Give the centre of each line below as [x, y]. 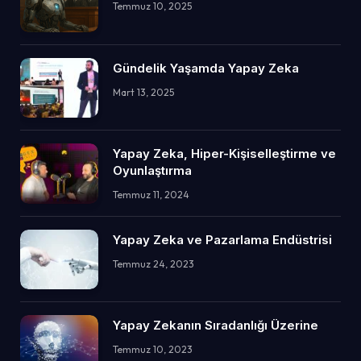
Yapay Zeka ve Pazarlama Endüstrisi [222, 239]
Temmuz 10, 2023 [153, 350]
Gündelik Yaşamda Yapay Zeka [206, 68]
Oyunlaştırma [152, 171]
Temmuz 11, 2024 [151, 195]
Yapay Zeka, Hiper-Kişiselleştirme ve [224, 154]
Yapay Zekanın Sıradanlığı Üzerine [216, 326]
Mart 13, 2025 [143, 92]
